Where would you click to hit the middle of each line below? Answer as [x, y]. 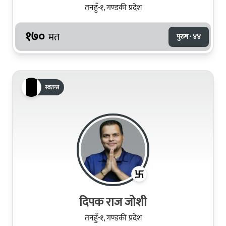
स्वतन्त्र [52, 87]
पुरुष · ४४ [189, 36]
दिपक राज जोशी [113, 202]
